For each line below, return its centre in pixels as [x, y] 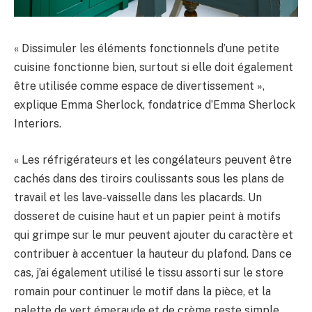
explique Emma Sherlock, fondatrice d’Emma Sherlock [155, 105]
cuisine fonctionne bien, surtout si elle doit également [154, 68]
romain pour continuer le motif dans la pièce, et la [142, 291]
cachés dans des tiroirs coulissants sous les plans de [149, 178]
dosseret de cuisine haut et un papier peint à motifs [147, 216]
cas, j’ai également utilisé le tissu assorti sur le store [149, 272]
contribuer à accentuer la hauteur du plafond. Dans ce [153, 253]
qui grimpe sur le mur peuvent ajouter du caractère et [154, 235]
